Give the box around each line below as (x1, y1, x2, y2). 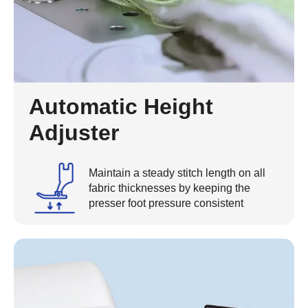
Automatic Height (29, 94, 213, 119)
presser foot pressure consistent (89, 197, 243, 209)
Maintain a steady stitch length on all (89, 166, 265, 179)
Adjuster (29, 120, 119, 145)
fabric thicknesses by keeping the (89, 181, 250, 194)
